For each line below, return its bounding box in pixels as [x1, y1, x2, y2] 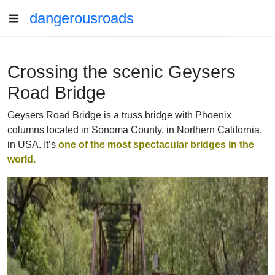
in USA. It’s [7, 139, 58, 150]
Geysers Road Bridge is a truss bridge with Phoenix [7, 110, 231, 120]
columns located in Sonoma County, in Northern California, [7, 125, 262, 135]
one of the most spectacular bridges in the [58, 139, 254, 150]
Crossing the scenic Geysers [7, 62, 236, 82]
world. [7, 154, 36, 165]
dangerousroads [29, 10, 134, 26]
